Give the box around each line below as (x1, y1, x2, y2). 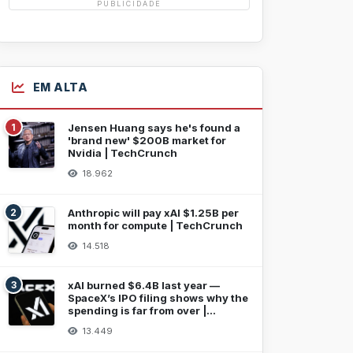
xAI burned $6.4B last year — (68, 279, 220, 292)
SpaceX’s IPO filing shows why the (68, 292, 248, 304)
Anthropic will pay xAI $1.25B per (68, 206, 239, 219)
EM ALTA (32, 80, 87, 94)
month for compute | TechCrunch (68, 219, 243, 232)
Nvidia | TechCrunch (68, 147, 177, 159)
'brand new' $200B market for (68, 134, 226, 147)
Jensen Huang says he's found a (68, 121, 240, 134)
